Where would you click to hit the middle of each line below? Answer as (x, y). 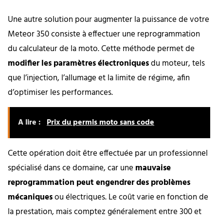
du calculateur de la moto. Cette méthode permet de (101, 49)
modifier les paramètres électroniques (78, 63)
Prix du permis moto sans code (100, 123)
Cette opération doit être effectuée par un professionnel (108, 154)
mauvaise (153, 168)
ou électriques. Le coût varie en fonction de (130, 198)
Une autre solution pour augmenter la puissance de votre (109, 19)
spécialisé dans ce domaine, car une (72, 168)
